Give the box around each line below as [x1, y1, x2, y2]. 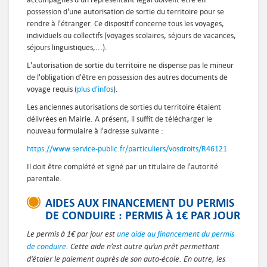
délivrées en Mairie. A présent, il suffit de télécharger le [27, 114, 212, 125]
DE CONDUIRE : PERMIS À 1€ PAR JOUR [45, 208, 240, 223]
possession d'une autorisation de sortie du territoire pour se [27, 7, 224, 17]
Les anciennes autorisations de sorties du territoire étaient [27, 102, 221, 113]
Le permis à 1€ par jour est [27, 228, 117, 240]
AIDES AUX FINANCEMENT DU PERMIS [45, 195, 234, 211]
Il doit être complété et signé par [27, 162, 138, 172]
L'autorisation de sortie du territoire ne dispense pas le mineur [27, 60, 234, 71]
